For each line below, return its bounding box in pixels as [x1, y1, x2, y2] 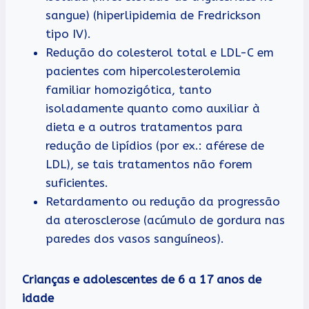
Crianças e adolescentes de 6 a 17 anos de [22, 272, 261, 286]
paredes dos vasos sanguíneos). [46, 231, 224, 246]
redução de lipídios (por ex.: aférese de [46, 138, 264, 152]
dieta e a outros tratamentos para [46, 119, 243, 134]
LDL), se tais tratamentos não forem [46, 157, 252, 171]
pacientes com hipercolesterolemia [46, 63, 241, 78]
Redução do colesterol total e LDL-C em [46, 45, 274, 59]
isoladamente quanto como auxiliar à [46, 101, 260, 115]
